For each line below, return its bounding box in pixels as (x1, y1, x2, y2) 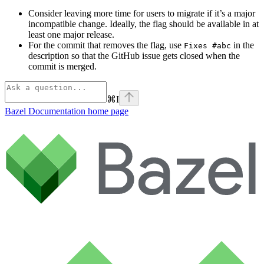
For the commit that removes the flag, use (28, 40, 184, 51)
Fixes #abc (184, 41, 231, 51)
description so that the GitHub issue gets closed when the (28, 51, 240, 61)
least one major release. (28, 29, 114, 40)
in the (231, 40, 254, 51)
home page (85, 106, 128, 117)
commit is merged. (28, 61, 97, 72)
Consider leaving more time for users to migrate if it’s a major (28, 8, 255, 19)
